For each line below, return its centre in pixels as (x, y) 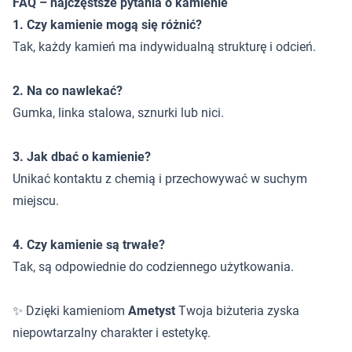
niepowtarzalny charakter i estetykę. (112, 333)
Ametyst (152, 311)
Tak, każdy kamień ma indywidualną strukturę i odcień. (164, 47)
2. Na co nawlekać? (68, 91)
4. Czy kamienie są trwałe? (89, 245)
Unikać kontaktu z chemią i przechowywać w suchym (160, 179)
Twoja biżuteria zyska (237, 311)
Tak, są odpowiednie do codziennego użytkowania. (153, 267)
